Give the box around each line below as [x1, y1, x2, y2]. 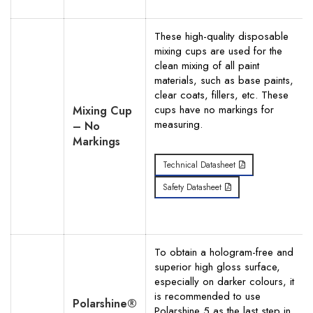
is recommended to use [154, 289, 261, 304]
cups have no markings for [154, 102, 274, 117]
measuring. [154, 117, 203, 132]
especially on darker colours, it [154, 274, 294, 289]
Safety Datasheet [163, 181, 221, 194]
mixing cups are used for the [154, 43, 282, 59]
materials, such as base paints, [154, 73, 293, 88]
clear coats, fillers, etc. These [154, 87, 289, 103]
